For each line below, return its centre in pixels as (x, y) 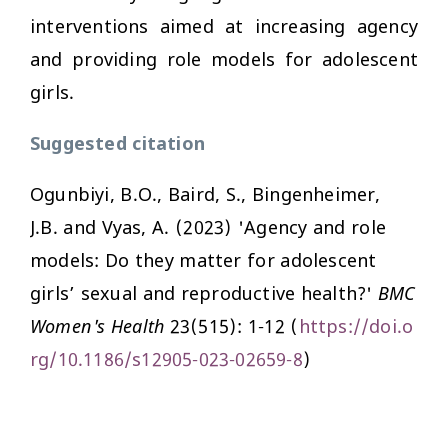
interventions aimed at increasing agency (224, 27)
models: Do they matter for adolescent (203, 261)
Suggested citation (117, 144)
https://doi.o (356, 327)
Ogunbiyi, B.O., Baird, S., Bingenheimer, (205, 195)
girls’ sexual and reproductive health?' (204, 294)
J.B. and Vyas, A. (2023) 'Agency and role (208, 228)
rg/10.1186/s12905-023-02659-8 (166, 360)
